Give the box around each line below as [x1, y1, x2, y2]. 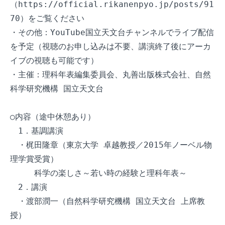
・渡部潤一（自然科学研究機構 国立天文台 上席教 [10, 196, 205, 206]
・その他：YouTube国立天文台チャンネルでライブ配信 [10, 28, 214, 37]
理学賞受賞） [10, 154, 58, 164]
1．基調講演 [10, 126, 63, 136]
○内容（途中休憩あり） [10, 112, 95, 122]
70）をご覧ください [10, 14, 84, 23]
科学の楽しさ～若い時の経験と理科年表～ [10, 168, 187, 178]
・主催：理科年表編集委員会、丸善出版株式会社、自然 [10, 70, 211, 79]
